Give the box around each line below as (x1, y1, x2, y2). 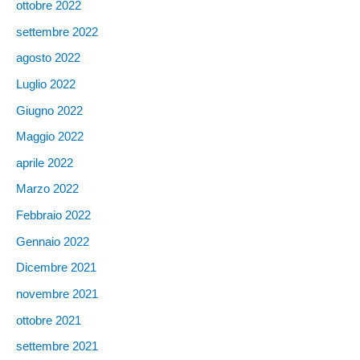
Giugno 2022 (16, 104, 83, 117)
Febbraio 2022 (16, 209, 91, 223)
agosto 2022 (16, 51, 80, 65)
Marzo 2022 (16, 182, 79, 196)
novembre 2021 (16, 288, 98, 301)
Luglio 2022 (16, 77, 76, 91)
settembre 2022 (16, 25, 98, 39)
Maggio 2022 (16, 130, 84, 144)
